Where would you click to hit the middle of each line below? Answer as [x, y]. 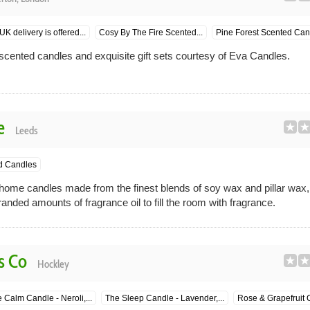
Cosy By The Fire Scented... [151, 33]
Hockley [53, 264]
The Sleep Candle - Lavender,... [164, 298]
